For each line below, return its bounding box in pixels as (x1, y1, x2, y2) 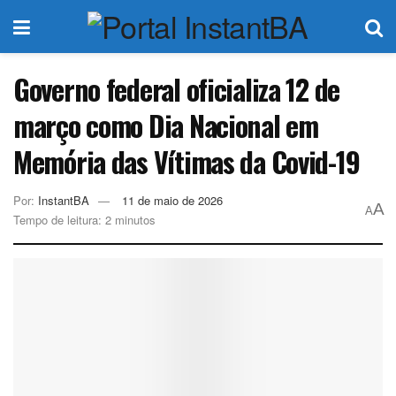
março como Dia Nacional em (13, 104, 318, 146)
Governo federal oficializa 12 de (13, 68, 340, 110)
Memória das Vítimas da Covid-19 (13, 141, 360, 182)
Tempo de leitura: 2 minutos (13, 210, 156, 228)
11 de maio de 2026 (122, 191, 223, 209)
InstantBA (38, 191, 89, 209)
